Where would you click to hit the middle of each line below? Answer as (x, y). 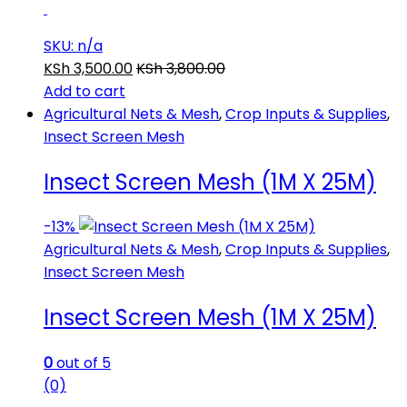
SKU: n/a (73, 45)
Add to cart (84, 91)
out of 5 (82, 363)
